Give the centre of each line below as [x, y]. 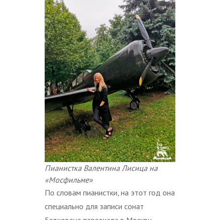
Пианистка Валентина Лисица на [101, 168]
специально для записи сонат [94, 206]
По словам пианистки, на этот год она [110, 193]
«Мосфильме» [69, 180]
